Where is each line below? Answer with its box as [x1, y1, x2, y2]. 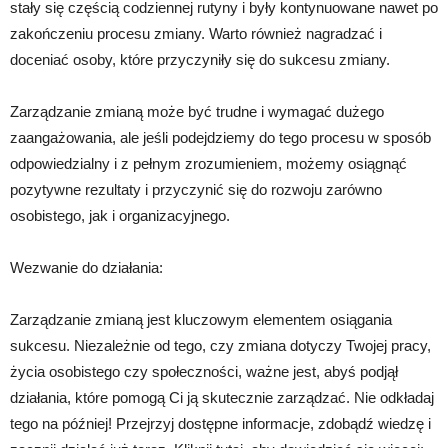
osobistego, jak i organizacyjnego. [10, 207, 230, 225]
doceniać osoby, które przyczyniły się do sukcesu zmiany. [10, 51, 390, 69]
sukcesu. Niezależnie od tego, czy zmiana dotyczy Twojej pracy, [10, 337, 431, 355]
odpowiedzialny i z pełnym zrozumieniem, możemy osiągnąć [10, 155, 407, 173]
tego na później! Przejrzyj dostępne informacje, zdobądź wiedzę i [10, 415, 431, 433]
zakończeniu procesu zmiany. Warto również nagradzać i [10, 25, 382, 43]
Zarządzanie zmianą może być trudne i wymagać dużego [10, 103, 384, 121]
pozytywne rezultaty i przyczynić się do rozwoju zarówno [10, 181, 382, 199]
